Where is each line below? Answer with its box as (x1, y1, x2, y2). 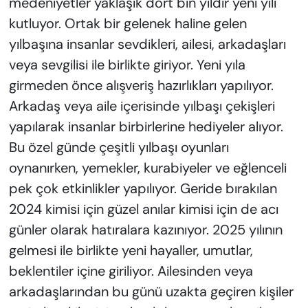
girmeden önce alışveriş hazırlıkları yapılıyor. (8, 76, 274, 95)
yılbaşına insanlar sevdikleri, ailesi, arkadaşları (8, 35, 286, 54)
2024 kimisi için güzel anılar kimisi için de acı (8, 200, 278, 219)
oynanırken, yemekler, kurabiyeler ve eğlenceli (8, 159, 287, 177)
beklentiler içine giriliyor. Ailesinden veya (8, 262, 253, 280)
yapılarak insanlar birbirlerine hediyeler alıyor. (8, 118, 283, 136)
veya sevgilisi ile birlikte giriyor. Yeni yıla (8, 56, 245, 74)
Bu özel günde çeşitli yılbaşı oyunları (8, 138, 229, 157)
